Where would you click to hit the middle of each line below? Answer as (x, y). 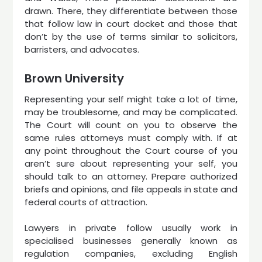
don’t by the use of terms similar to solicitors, (131, 37)
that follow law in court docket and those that (131, 24)
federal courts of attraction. (86, 202)
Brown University (75, 78)
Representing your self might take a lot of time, (131, 99)
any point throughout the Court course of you (131, 150)
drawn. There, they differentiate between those (131, 11)
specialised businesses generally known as (131, 241)
